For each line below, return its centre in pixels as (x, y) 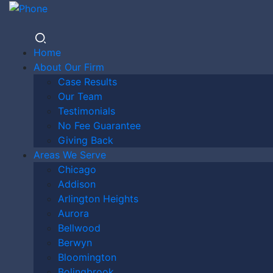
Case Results (87, 81)
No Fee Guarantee (99, 125)
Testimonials (87, 111)
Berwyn (75, 242)
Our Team (80, 96)
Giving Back (86, 140)
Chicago (77, 169)
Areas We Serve (70, 154)
